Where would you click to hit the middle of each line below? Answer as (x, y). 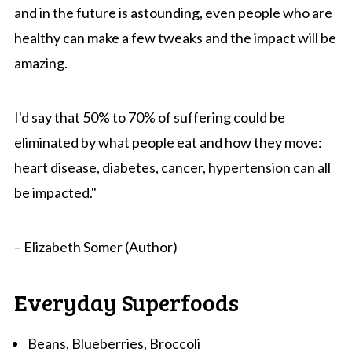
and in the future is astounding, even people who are (173, 12)
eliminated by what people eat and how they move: (168, 142)
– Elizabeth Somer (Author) (95, 246)
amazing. (40, 62)
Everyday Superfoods (126, 301)
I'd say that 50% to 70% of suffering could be (149, 117)
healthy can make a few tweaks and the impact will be (175, 37)
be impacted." (55, 192)
